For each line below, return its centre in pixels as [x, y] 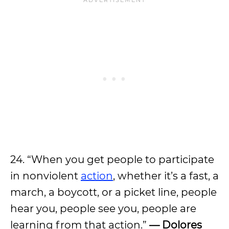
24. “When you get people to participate [112, 159]
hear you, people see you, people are [103, 209]
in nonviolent [45, 176]
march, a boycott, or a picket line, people [113, 192]
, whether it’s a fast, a [166, 176]
